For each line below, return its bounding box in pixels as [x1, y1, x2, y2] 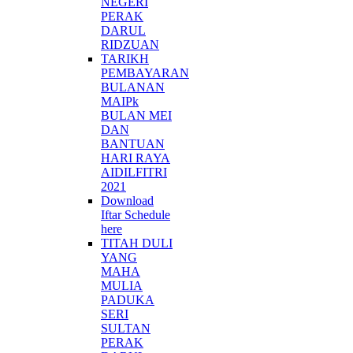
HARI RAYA [101, 150, 170, 165]
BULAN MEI [101, 108, 172, 122]
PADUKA [101, 292, 154, 307]
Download [101, 193, 154, 207]
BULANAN [101, 80, 165, 94]
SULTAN [101, 321, 150, 335]
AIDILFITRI [101, 165, 167, 179]
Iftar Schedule [101, 207, 170, 221]
